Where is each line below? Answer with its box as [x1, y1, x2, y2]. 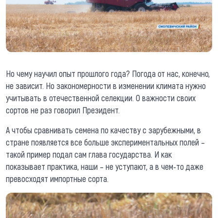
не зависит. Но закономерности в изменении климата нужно [6, 80, 206, 91]
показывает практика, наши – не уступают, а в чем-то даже [6, 161, 203, 172]
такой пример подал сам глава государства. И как [6, 149, 172, 160]
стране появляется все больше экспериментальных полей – [6, 137, 205, 148]
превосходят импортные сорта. [6, 173, 109, 184]
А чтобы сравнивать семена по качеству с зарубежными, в [6, 125, 201, 136]
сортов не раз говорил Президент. [6, 105, 120, 116]
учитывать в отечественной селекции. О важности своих [6, 92, 196, 104]
